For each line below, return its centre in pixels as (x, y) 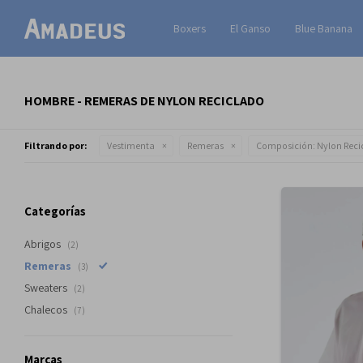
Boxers (189, 28)
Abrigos (44, 244)
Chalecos (47, 310)
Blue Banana (323, 28)
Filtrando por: (56, 145)
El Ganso (250, 28)
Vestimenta (131, 145)
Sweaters (47, 288)
